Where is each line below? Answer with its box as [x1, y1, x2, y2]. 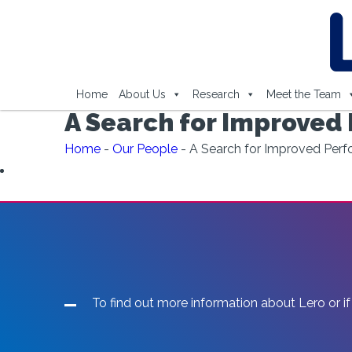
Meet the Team [266, 88, 341, 101]
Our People [112, 141, 178, 156]
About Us [118, 88, 166, 101]
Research [192, 88, 240, 101]
